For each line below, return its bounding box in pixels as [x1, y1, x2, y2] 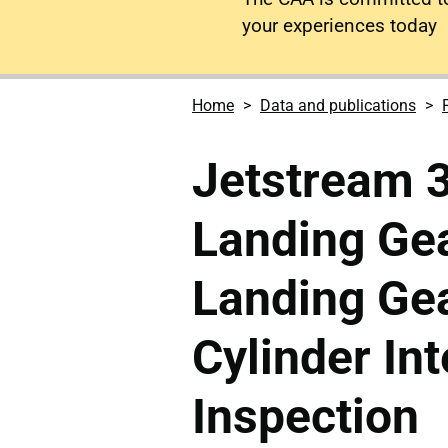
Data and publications [260, 96, 416, 115]
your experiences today [242, 14, 437, 37]
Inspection [192, 387, 419, 445]
